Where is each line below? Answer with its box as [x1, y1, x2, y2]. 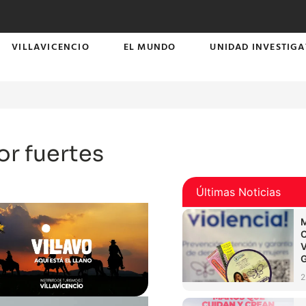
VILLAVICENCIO [12, 39, 89, 53]
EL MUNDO [123, 39, 176, 53]
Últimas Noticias [196, 185, 281, 199]
